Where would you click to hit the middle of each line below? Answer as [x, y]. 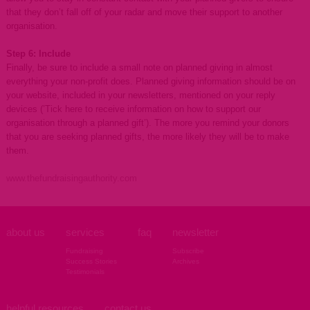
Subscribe [188, 251]
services [85, 232]
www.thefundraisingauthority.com [71, 179]
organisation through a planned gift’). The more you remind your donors [147, 123]
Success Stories [91, 262]
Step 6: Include [38, 54]
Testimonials [85, 272]
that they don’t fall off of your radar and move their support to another [144, 12]
